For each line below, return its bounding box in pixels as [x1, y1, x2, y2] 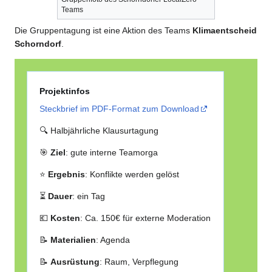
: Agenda [96, 234, 131, 245]
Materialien [50, 234, 97, 245]
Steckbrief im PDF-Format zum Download [39, 103, 200, 114]
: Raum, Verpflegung [100, 256, 179, 267]
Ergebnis [48, 169, 86, 179]
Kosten [50, 212, 81, 223]
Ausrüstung [50, 256, 100, 267]
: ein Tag [72, 191, 106, 201]
